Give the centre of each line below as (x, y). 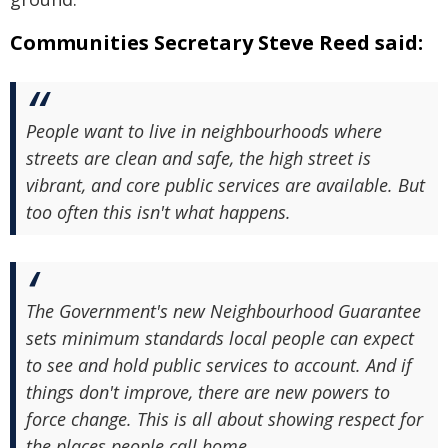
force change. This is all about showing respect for (224, 419)
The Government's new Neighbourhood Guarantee (223, 311)
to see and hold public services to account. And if (219, 365)
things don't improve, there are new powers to (208, 392)
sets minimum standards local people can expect (220, 338)
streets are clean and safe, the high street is (198, 158)
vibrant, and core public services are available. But (225, 185)
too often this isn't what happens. (158, 212)
